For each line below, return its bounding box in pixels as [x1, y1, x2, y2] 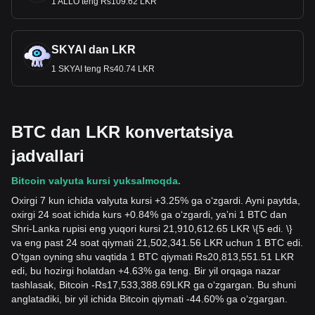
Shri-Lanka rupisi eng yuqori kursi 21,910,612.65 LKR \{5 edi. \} [11, 223, 292, 234]
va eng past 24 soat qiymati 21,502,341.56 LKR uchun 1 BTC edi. [11, 237, 303, 248]
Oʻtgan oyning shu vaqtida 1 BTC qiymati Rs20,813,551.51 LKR [11, 251, 294, 262]
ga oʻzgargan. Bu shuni [191, 279, 296, 290]
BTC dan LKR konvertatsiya [11, 122, 233, 141]
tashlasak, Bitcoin [11, 279, 91, 290]
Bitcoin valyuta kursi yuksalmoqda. [11, 175, 181, 186]
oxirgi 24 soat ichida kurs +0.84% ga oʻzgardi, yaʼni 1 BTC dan [11, 209, 287, 220]
